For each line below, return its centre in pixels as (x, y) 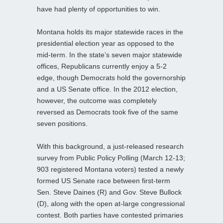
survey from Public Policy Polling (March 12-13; (111, 158)
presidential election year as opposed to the (106, 44)
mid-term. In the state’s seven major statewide (110, 55)
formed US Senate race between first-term (104, 181)
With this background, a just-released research (110, 147)
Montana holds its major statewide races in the (110, 32)
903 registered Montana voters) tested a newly (110, 169)
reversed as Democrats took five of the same (108, 112)
